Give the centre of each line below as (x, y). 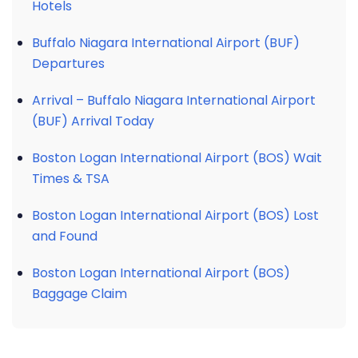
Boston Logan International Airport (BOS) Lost (175, 215)
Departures (68, 64)
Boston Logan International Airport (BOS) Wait (177, 158)
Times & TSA (71, 179)
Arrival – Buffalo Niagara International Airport (174, 100)
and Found (65, 236)
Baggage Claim (80, 294)
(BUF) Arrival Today (93, 121)
